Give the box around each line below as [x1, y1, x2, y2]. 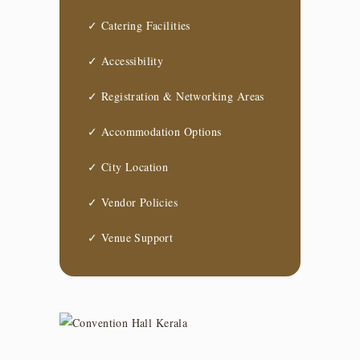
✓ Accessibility [88, 52, 164, 68]
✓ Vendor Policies [88, 194, 178, 210]
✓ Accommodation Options [88, 123, 222, 139]
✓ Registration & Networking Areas [88, 88, 264, 104]
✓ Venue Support [88, 229, 174, 245]
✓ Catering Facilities [88, 17, 190, 33]
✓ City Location [88, 158, 169, 174]
